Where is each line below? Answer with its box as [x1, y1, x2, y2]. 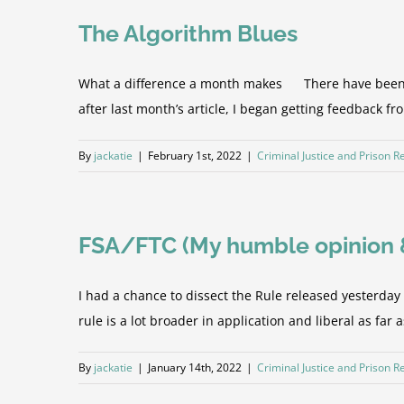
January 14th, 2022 [148, 360, 242, 375]
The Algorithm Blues [78, 20, 298, 47]
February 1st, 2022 [148, 148, 242, 163]
